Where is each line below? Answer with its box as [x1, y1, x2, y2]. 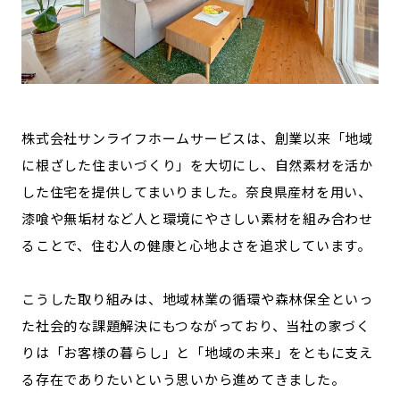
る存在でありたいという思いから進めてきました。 [21, 369, 346, 388]
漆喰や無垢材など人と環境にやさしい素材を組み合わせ [21, 208, 373, 228]
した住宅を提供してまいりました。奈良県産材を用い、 [21, 181, 372, 201]
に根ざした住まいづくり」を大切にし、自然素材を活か [21, 154, 373, 174]
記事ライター [36, 19, 104, 36]
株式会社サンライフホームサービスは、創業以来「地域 [21, 128, 373, 147]
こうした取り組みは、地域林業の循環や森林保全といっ [21, 288, 373, 308]
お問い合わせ [21, 75, 96, 93]
